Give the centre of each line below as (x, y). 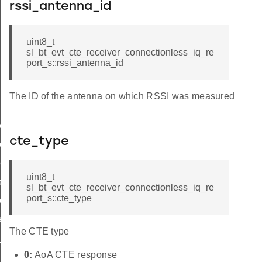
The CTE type (39, 232)
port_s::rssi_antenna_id (75, 63)
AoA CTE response (75, 255)
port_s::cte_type (59, 198)
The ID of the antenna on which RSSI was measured (122, 96)
